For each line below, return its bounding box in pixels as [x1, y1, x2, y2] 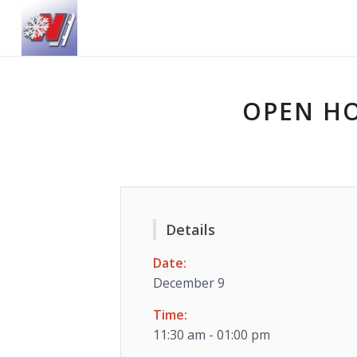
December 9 [152, 274, 225, 292]
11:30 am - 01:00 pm [152, 326, 270, 343]
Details [165, 220, 215, 239]
